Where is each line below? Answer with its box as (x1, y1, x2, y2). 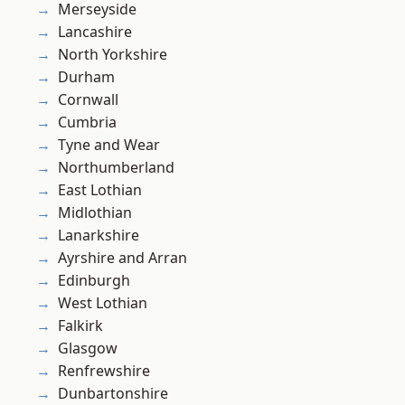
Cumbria (58, 112, 117, 133)
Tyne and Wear (58, 135, 160, 155)
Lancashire (58, 22, 132, 42)
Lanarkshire (58, 225, 139, 246)
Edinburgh (58, 270, 130, 291)
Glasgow (58, 338, 118, 359)
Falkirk (58, 316, 103, 336)
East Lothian (58, 180, 142, 201)
